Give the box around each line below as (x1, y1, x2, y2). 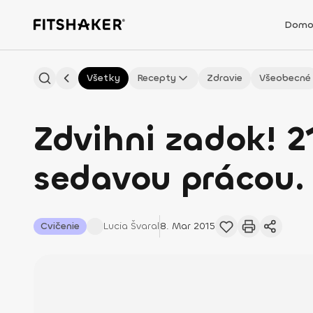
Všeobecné (259, 71, 311, 85)
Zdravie (207, 71, 242, 85)
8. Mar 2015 (160, 219, 215, 233)
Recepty (137, 71, 176, 85)
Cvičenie (41, 219, 80, 233)
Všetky (87, 71, 120, 85)
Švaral (131, 219, 159, 233)
